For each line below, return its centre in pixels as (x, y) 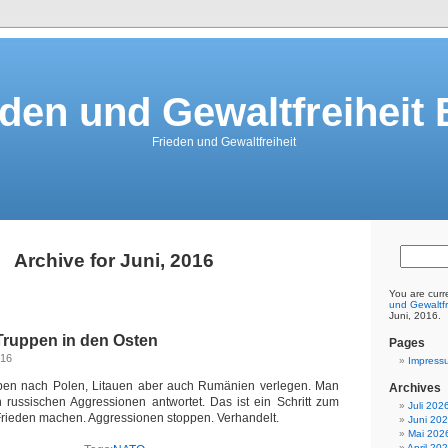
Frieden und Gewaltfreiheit (224, 142)
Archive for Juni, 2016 (114, 260)
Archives (415, 388)
